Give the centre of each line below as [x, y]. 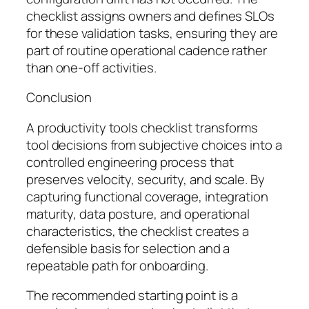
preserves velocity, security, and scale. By [146, 179]
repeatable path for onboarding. [117, 265]
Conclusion [59, 98]
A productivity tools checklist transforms [142, 127]
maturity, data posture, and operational [138, 213]
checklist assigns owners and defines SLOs [150, 16]
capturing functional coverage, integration [147, 196]
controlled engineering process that [130, 162]
